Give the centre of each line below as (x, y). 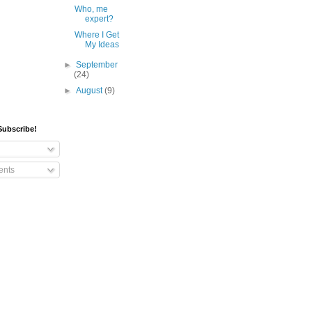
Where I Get (96, 35)
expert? (99, 19)
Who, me (91, 9)
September (97, 65)
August (91, 91)
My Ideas (102, 45)
